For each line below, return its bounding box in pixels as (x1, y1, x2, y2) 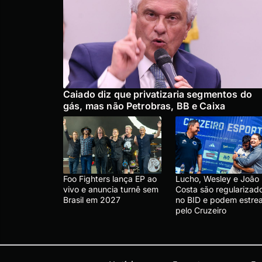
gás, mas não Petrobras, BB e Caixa (63, 99, 226, 112)
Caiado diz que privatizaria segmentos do (63, 88, 252, 100)
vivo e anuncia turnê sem (63, 184, 158, 194)
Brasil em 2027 (63, 194, 120, 205)
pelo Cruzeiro (175, 205, 226, 215)
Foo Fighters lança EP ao (63, 173, 157, 184)
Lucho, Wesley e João (175, 173, 259, 184)
